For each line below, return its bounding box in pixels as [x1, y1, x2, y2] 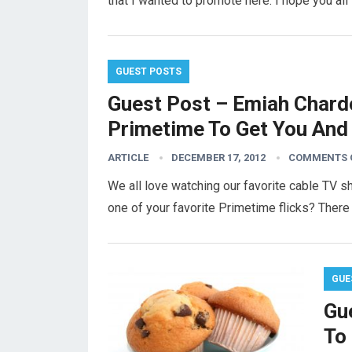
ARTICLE [108, 152, 148, 163]
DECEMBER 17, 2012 [171, 152, 266, 163]
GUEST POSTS [115, 66, 181, 77]
